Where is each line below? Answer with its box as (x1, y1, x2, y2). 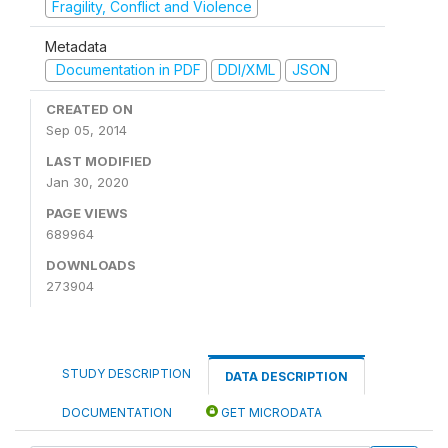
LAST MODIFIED (46, 152, 152, 169)
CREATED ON (46, 100, 133, 117)
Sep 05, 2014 (46, 121, 127, 138)
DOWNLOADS (46, 256, 136, 273)
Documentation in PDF (51, 61, 201, 78)
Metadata (45, 38, 107, 55)
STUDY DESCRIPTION (62, 365, 191, 381)
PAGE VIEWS (46, 204, 128, 221)
